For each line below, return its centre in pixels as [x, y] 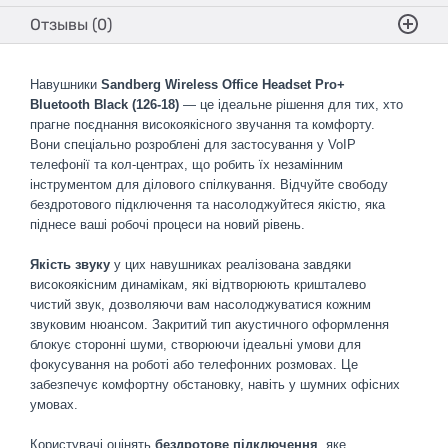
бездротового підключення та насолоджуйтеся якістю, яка [207, 204]
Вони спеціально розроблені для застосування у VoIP [193, 144]
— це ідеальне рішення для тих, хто [291, 104]
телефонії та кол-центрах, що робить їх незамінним [186, 164]
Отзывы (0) [71, 24]
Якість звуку [70, 264]
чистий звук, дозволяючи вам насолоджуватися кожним [200, 304]
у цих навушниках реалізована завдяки [230, 264]
